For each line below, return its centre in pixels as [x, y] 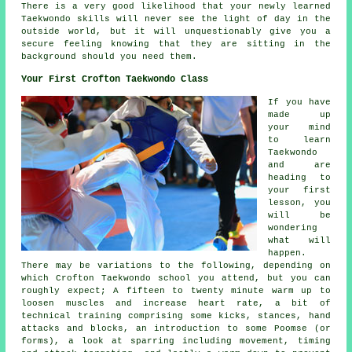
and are [299, 165]
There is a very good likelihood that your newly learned [176, 7]
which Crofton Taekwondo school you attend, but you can [176, 279]
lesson [285, 203]
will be [299, 216]
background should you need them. [110, 57]
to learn [299, 140]
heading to [299, 178]
